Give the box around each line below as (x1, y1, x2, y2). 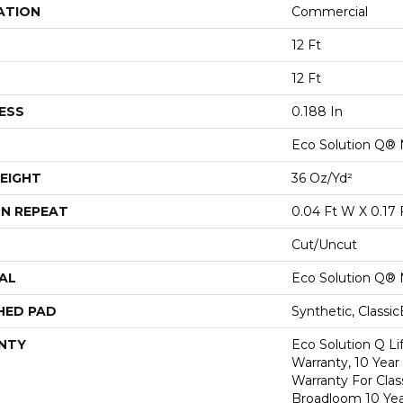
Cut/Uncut (291, 237, 357, 253)
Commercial (291, 4, 368, 20)
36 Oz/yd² (291, 170, 353, 186)
